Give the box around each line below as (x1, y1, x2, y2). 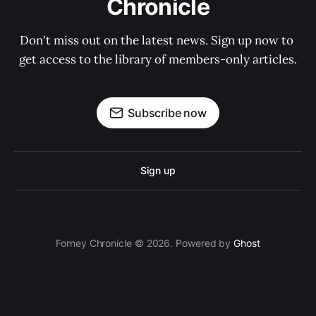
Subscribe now (128, 106, 207, 121)
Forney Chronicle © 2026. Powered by (56, 237, 234, 250)
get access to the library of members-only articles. (19, 51, 297, 68)
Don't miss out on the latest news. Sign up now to (20, 32, 296, 49)
